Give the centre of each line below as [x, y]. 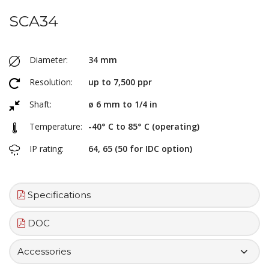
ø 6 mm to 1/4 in [123, 104]
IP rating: [47, 148]
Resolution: [51, 82]
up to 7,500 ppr [120, 82]
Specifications [58, 195]
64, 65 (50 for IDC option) [140, 148]
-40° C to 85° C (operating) [144, 126]
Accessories [44, 251]
